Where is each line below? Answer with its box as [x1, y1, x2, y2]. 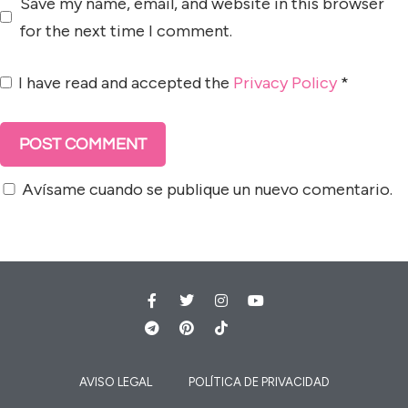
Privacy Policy [233, 72, 337, 93]
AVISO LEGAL [78, 374, 152, 389]
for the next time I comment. [20, 20, 232, 41]
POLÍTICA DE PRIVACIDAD [188, 374, 330, 389]
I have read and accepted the [18, 72, 233, 93]
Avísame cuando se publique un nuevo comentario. [22, 178, 393, 199]
